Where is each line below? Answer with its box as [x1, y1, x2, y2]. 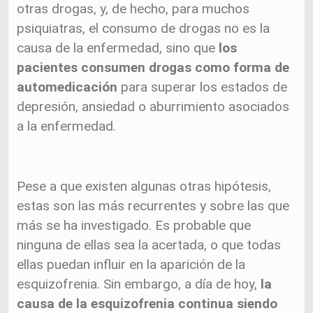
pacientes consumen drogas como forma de [17, 59, 290, 75]
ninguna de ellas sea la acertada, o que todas [17, 237, 282, 253]
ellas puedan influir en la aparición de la [17, 256, 246, 272]
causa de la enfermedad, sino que [17, 40, 216, 56]
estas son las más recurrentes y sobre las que [17, 198, 290, 214]
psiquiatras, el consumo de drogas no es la [17, 20, 270, 36]
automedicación [17, 79, 122, 95]
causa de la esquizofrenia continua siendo [17, 296, 278, 312]
